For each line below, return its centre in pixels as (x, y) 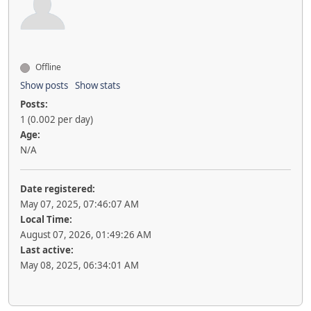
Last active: (47, 250)
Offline (47, 67)
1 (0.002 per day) (57, 120)
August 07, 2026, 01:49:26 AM (86, 235)
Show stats (98, 86)
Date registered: (58, 189)
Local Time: (46, 220)
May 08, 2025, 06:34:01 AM (79, 266)
